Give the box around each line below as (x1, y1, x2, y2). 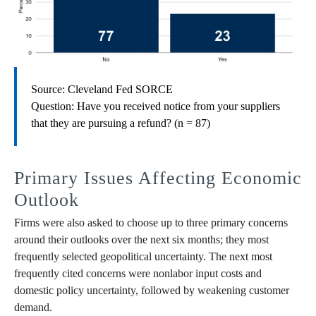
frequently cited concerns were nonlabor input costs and (14, 267, 262, 280)
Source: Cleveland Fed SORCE (31, 83, 173, 96)
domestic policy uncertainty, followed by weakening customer (14, 284, 289, 297)
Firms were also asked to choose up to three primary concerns (14, 217, 288, 229)
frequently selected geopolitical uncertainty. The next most (14, 250, 272, 263)
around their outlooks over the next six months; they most (14, 233, 269, 246)
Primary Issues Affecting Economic (14, 168, 302, 189)
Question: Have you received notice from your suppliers (31, 100, 280, 113)
